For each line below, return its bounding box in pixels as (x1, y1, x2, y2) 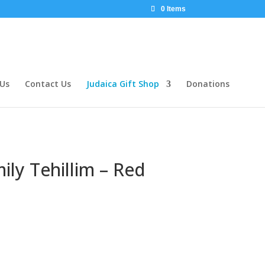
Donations (186, 78, 230, 89)
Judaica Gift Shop (86, 78, 159, 89)
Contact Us (25, 78, 71, 89)
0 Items (160, 5, 186, 13)
